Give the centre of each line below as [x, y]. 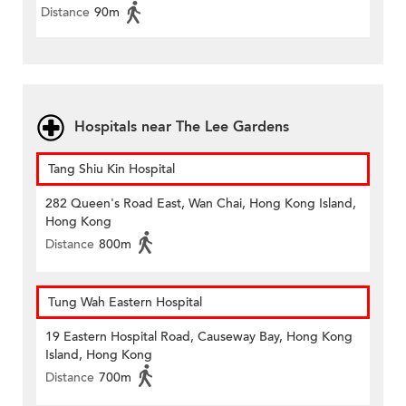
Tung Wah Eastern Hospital [125, 303]
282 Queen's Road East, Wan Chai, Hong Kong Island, [201, 204]
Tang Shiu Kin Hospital [111, 169]
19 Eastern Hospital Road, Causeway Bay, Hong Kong [199, 337]
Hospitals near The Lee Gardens [182, 127]
